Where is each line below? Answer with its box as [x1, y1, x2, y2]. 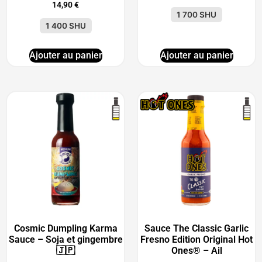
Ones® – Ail [171, 245, 222, 257]
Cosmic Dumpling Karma [13, 223, 118, 235]
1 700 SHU [177, 10, 216, 20]
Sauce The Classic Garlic [144, 223, 249, 235]
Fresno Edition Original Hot [140, 234, 253, 246]
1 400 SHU [45, 21, 86, 31]
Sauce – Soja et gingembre [8, 234, 123, 246]
